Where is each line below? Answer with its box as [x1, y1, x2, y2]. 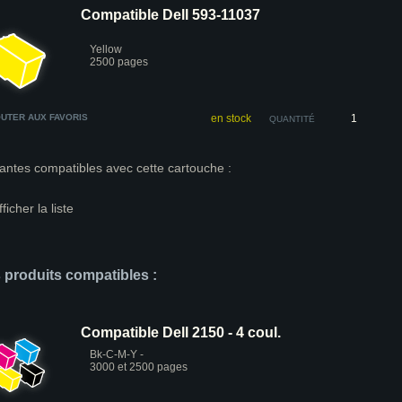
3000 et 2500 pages [90, 361, 188, 373]
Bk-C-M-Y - [90, 348, 144, 361]
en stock [211, 112, 251, 125]
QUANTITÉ [269, 114, 315, 124]
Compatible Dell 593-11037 [81, 7, 260, 22]
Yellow [90, 43, 122, 56]
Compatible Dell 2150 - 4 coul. [81, 325, 281, 340]
